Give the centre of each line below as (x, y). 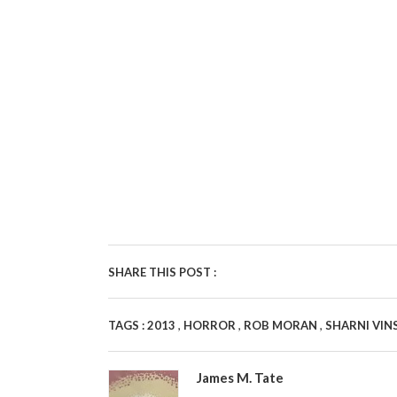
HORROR (211, 325)
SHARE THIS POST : (162, 272)
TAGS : (128, 325)
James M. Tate (240, 378)
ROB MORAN (282, 325)
